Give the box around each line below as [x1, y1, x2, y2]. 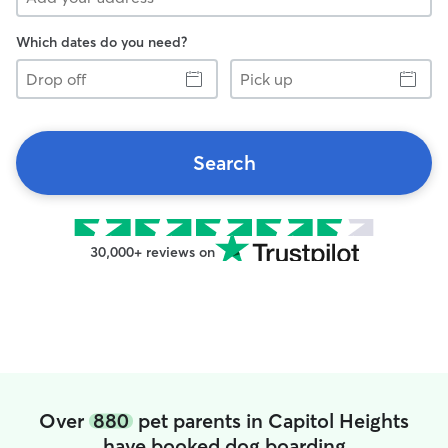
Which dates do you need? [16, 33, 187, 51]
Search [192, 150, 256, 175]
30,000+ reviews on [89, 243, 215, 261]
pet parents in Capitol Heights [133, 408, 409, 433]
